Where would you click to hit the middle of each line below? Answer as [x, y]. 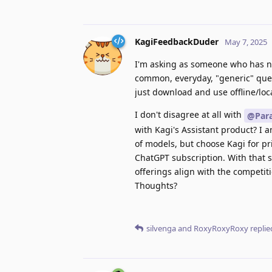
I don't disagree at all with [189, 115]
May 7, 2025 [246, 42]
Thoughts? [156, 185]
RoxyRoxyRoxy [221, 228]
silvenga [161, 228]
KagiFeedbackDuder [177, 42]
